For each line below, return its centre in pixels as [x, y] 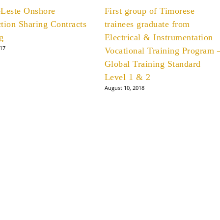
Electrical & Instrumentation [159, 37]
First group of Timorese [150, 11]
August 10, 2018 [124, 88]
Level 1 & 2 [127, 77]
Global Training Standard [152, 64]
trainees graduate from [147, 24]
